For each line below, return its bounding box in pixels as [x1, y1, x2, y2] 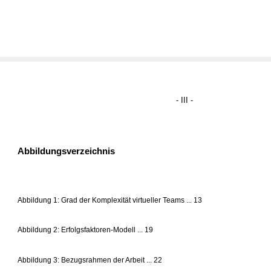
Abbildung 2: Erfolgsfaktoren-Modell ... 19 [18, 225, 154, 234]
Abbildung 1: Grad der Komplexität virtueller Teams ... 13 [18, 195, 203, 204]
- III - [175, 96, 193, 105]
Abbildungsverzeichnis [18, 146, 116, 157]
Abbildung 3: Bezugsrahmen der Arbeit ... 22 [18, 255, 163, 264]
